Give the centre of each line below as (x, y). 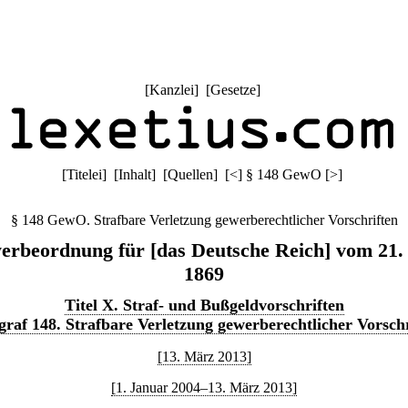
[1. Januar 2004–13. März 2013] (204, 388)
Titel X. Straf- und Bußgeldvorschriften (204, 305)
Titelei (84, 174)
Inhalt (135, 174)
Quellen (190, 174)
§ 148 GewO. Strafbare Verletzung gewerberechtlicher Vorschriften (204, 220)
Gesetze (233, 90)
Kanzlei (171, 90)
